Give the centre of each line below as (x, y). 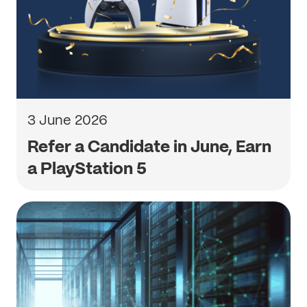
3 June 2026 (67, 120)
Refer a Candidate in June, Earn (149, 146)
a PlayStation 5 (87, 168)
